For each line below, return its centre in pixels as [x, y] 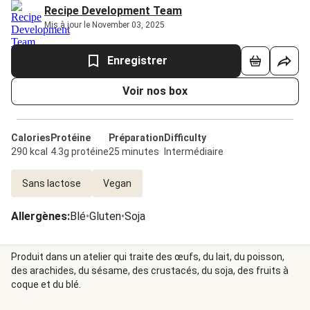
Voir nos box [155, 91]
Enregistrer [137, 61]
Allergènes [39, 216]
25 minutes [134, 152]
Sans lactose [52, 183]
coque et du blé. [46, 284]
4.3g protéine [80, 152]
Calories [31, 138]
